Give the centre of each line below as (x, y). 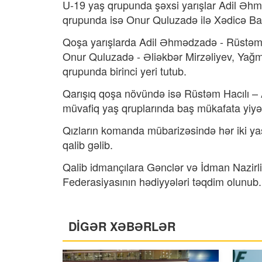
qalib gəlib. (88, 144)
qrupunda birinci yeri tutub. (125, 71)
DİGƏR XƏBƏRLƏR (122, 226)
